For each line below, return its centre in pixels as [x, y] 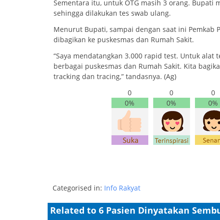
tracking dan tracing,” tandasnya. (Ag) [115, 76]
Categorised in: [78, 188]
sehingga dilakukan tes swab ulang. [112, 13]
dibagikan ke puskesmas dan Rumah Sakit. [124, 39]
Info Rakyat [122, 188]
